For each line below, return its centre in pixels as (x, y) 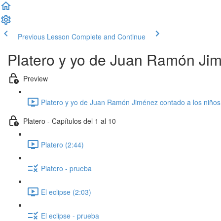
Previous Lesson (44, 37)
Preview (36, 78)
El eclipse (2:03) (66, 192)
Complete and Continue (109, 37)
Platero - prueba (66, 168)
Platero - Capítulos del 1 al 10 (70, 121)
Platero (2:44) (62, 144)
